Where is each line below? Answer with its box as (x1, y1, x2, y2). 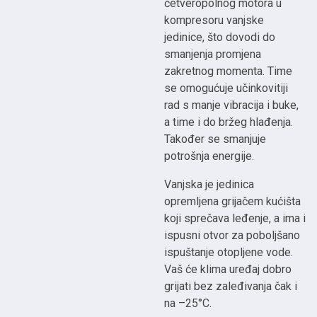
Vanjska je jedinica (164, 178, 255, 192)
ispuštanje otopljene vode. (164, 246, 294, 260)
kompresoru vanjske (164, 13, 265, 28)
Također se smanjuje (164, 132, 267, 146)
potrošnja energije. (164, 149, 255, 163)
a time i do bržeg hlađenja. (164, 115, 294, 129)
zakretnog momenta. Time (164, 64, 293, 79)
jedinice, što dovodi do (164, 30, 276, 45)
